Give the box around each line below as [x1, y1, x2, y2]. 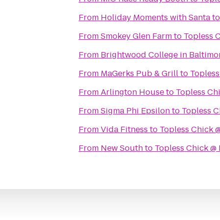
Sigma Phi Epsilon [101, 105, 170, 116]
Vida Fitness [101, 124, 148, 135]
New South [101, 142, 143, 154]
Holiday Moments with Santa [101, 12, 210, 23]
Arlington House [101, 86, 164, 98]
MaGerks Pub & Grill [101, 68, 178, 79]
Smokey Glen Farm [101, 30, 172, 42]
